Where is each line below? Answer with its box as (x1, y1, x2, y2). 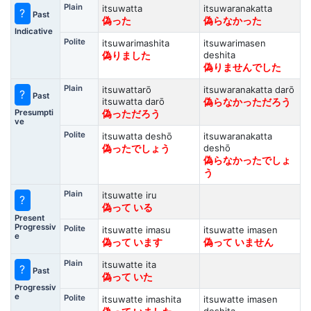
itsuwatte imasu (101, 224, 171, 235)
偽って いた (101, 271, 153, 283)
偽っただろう (101, 108, 160, 119)
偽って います (101, 237, 162, 248)
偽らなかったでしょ (203, 155, 291, 166)
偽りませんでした (203, 62, 281, 73)
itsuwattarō (101, 84, 151, 95)
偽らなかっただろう (203, 96, 291, 108)
